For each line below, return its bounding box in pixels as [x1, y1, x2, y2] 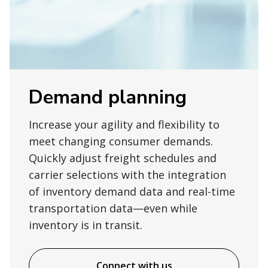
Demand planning [29, 84, 187, 111]
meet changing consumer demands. [29, 134, 213, 149]
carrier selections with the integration [29, 167, 226, 182]
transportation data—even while [29, 201, 197, 216]
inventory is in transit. [29, 218, 142, 233]
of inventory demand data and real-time [29, 184, 235, 199]
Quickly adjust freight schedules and [29, 151, 217, 166]
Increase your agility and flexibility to [29, 117, 220, 132]
